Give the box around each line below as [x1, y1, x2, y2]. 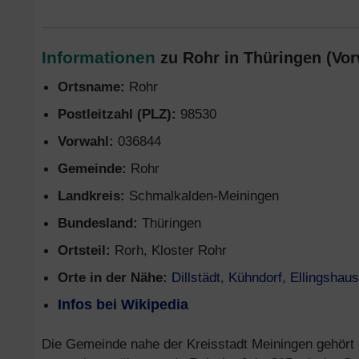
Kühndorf [228, 269, 282, 285]
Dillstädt [171, 269, 220, 285]
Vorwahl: [58, 133, 114, 149]
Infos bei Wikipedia [58, 296, 188, 313]
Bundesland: [58, 215, 138, 231]
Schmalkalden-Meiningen [125, 188, 279, 204]
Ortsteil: [58, 242, 111, 258]
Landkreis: [58, 188, 125, 204]
